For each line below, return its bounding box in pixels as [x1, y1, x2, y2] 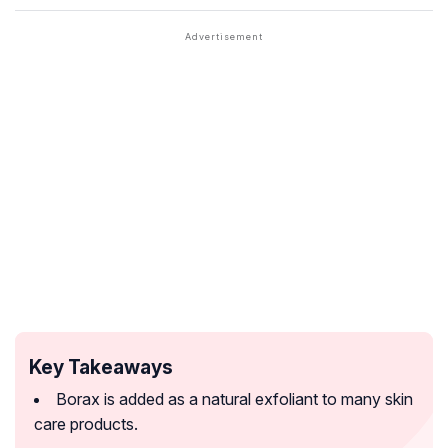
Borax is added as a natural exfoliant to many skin [56, 388, 413, 409]
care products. [34, 413, 138, 434]
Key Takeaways [29, 354, 173, 379]
